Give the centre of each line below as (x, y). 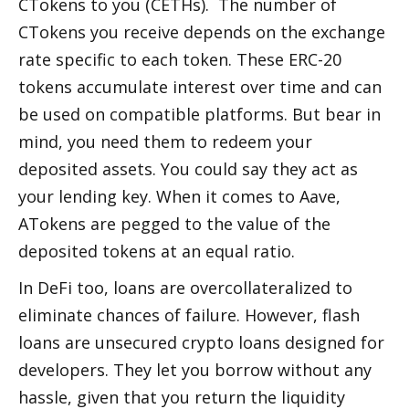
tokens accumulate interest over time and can (200, 87)
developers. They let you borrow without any (195, 370)
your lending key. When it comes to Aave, (179, 196)
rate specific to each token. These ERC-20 (180, 59)
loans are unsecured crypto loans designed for (201, 342)
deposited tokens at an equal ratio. (159, 251)
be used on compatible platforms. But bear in (199, 114)
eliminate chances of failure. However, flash (189, 315)
